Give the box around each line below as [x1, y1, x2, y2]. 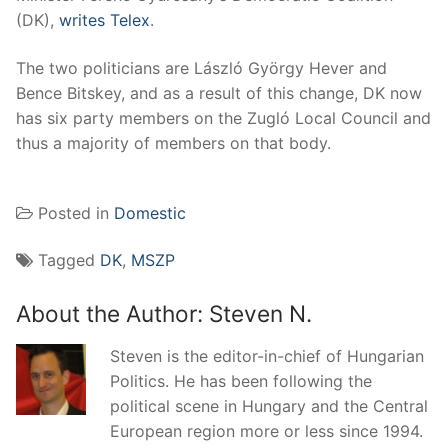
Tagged [38, 250, 100, 271]
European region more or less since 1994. [110, 421, 424, 442]
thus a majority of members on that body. [16, 132, 331, 153]
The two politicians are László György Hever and [16, 57, 387, 78]
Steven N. [209, 300, 312, 328]
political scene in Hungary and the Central [110, 396, 429, 417]
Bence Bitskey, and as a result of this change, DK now [16, 82, 422, 103]
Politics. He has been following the [110, 371, 373, 392]
